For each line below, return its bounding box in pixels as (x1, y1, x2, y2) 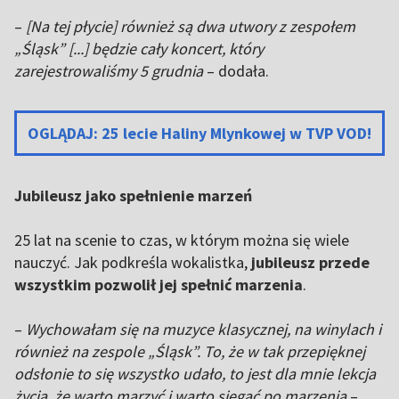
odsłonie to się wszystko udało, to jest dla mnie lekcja (14, 363, 376, 384)
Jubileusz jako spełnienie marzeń (14, 185, 252, 206)
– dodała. (203, 61, 269, 81)
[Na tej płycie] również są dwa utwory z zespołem (26, 16, 355, 37)
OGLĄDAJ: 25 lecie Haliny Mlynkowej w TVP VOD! (28, 123, 371, 143)
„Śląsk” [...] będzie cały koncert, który (14, 38, 264, 59)
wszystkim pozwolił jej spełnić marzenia (14, 274, 303, 295)
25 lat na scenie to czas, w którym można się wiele (14, 230, 349, 250)
